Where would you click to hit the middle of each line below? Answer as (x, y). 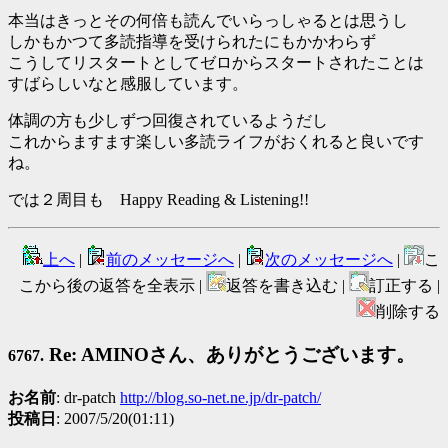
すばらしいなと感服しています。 (128, 84)
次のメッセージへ (329, 260)
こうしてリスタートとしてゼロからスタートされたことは (216, 63)
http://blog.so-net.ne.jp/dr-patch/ (220, 397)
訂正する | (404, 286)
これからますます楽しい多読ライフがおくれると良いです (216, 142)
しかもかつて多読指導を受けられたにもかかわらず (192, 42)
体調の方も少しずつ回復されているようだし (168, 121)
